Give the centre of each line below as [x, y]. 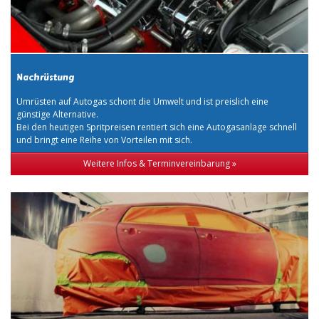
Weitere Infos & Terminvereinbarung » [159, 163]
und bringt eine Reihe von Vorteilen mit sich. [104, 140]
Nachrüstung [46, 77]
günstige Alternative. [57, 114]
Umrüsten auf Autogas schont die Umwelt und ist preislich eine [142, 101]
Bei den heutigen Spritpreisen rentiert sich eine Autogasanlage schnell [157, 127]
